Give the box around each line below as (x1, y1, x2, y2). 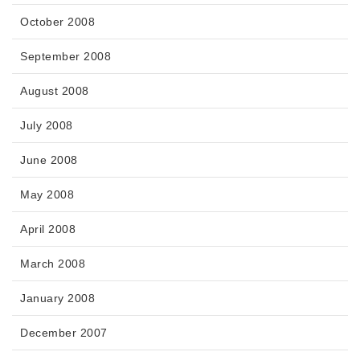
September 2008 (20, 50, 111, 63)
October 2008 (20, 15, 95, 29)
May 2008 (20, 188, 74, 202)
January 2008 (20, 292, 95, 305)
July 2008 (20, 119, 73, 133)
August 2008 (20, 84, 89, 98)
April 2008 (20, 223, 76, 236)
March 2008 (20, 257, 85, 271)
